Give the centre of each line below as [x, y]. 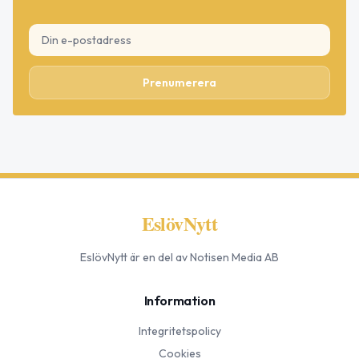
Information [179, 301]
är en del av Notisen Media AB [203, 258]
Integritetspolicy [179, 331]
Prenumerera [179, 83]
